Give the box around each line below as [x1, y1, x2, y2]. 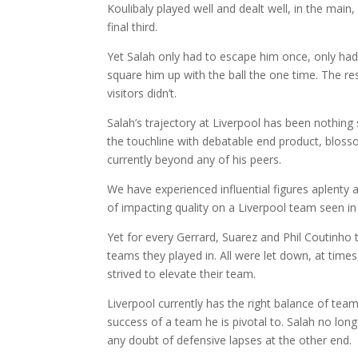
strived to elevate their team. [107, 265, 257, 281]
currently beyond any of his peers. [107, 151, 282, 167]
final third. [107, 18, 158, 34]
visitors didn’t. [107, 85, 177, 101]
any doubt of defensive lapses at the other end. [107, 332, 352, 348]
